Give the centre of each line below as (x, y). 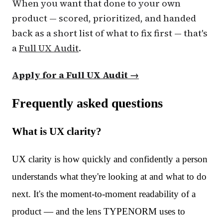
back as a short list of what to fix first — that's (110, 33)
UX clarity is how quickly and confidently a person (110, 159)
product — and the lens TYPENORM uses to (99, 211)
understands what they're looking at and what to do (109, 176)
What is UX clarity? (57, 131)
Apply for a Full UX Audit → (75, 75)
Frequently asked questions (87, 103)
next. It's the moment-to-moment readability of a (104, 194)
